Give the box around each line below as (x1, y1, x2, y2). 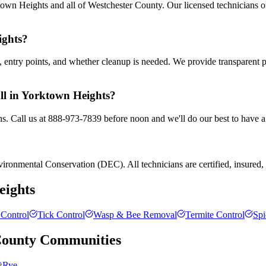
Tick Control (37, 209, 85, 220)
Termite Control (185, 209, 245, 220)
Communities (36, 232, 121, 248)
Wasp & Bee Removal (93, 209, 177, 220)
